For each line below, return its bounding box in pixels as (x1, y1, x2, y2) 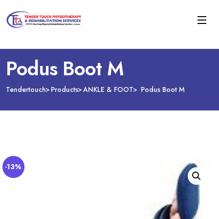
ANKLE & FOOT (83, 85, 133, 94)
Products (51, 85, 78, 94)
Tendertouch (6, 85, 46, 94)
